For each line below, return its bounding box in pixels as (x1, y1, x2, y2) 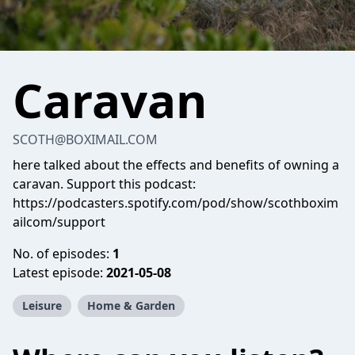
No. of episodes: (13, 245, 113, 262)
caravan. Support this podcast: (13, 175, 196, 193)
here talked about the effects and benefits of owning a (13, 156, 339, 174)
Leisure (22, 298, 62, 313)
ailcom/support (13, 213, 105, 231)
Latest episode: (13, 264, 106, 281)
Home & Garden (87, 298, 175, 313)
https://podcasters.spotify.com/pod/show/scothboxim (13, 194, 338, 212)
